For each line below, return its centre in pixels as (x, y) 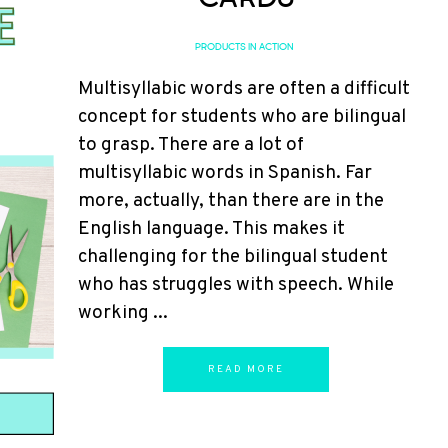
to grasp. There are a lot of (191, 145)
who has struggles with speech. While (236, 285)
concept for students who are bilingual (242, 117)
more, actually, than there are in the (231, 201)
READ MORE (246, 369)
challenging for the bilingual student (233, 257)
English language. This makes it (211, 229)
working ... (123, 313)
